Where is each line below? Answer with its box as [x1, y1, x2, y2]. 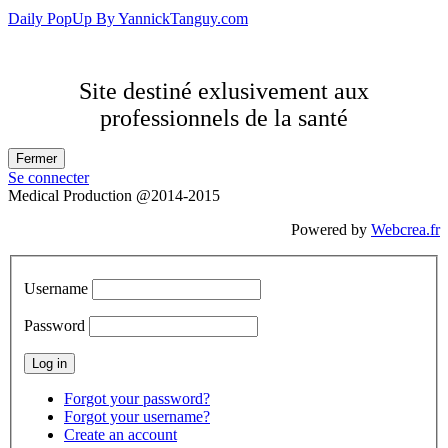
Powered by [291, 221, 371, 239]
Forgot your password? [64, 389, 210, 407]
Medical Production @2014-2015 [8, 187, 220, 205]
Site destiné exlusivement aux [79, 78, 369, 105]
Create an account [64, 425, 177, 443]
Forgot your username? [64, 407, 210, 425]
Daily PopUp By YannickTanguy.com [8, 10, 248, 28]
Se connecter [8, 169, 89, 187]
